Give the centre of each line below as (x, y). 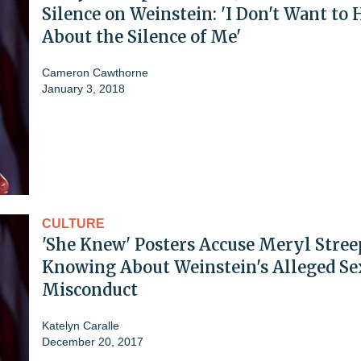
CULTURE (73, 223)
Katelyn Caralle (81, 325)
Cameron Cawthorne (95, 72)
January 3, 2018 (83, 88)
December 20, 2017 (93, 341)
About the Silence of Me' (141, 36)
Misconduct (90, 289)
